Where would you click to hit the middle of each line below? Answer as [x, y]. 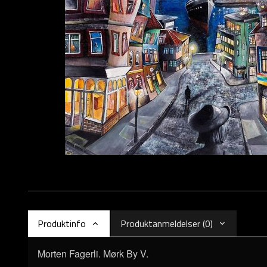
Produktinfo [62, 223]
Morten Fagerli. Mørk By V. [94, 254]
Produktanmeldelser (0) [167, 223]
